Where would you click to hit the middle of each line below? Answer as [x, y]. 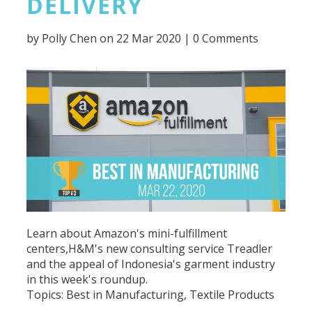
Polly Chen [70, 39]
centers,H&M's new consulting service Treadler [150, 248]
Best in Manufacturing [125, 294]
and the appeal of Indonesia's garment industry [151, 264]
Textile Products [232, 294]
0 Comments [226, 39]
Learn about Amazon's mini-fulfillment [127, 233]
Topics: [47, 294]
